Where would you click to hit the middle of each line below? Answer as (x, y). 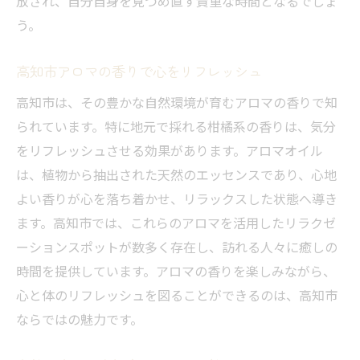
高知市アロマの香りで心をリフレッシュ (139, 72)
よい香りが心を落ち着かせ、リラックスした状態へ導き (177, 199)
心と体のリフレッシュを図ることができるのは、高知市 (177, 295)
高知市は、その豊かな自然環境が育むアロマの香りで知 (177, 102)
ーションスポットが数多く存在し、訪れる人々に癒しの (177, 247)
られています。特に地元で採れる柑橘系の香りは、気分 (176, 127)
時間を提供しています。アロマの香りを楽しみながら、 (176, 271)
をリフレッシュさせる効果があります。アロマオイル (170, 151)
